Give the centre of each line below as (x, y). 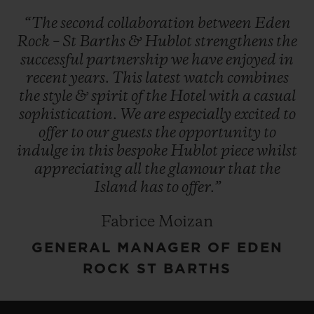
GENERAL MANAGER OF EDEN (157, 248)
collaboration (152, 23)
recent (48, 78)
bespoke (143, 151)
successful (53, 60)
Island (117, 187)
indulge (44, 151)
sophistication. (69, 115)
